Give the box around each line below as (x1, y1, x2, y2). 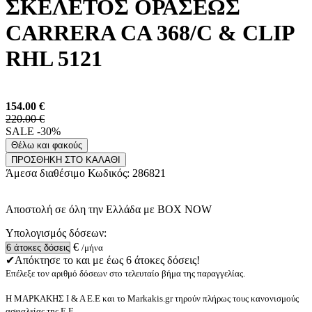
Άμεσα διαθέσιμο (6, 167, 88, 180)
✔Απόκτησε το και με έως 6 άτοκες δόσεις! (6, 254, 200, 267)
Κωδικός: (88, 167, 132, 180)
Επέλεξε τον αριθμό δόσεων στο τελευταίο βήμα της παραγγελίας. (6, 268, 245, 279)
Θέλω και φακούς (11, 140, 82, 151)
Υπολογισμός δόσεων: (6, 227, 107, 240)
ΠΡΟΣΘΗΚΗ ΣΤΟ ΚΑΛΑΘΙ (11, 155, 120, 166)
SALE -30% (6, 125, 61, 138)
